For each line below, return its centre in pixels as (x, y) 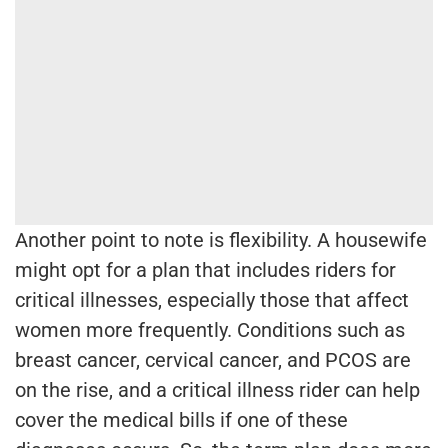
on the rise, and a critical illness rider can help (217, 389)
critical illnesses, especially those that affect (212, 299)
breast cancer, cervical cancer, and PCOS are (213, 359)
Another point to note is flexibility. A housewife (221, 239)
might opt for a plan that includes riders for (205, 269)
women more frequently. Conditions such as (210, 329)
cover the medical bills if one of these (181, 419)
